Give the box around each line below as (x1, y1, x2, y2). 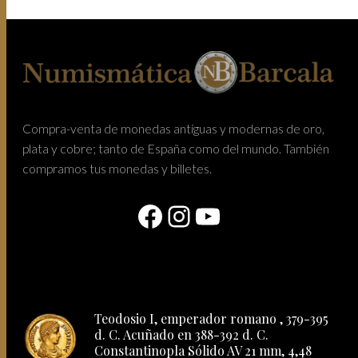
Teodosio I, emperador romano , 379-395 (94, 309, 329, 327)
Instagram (164, 197, 293, 233)
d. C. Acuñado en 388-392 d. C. (94, 325, 269, 343)
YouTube (193, 197, 303, 233)
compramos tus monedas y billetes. (22, 160, 213, 176)
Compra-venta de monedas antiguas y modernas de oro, (22, 120, 325, 136)
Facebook (135, 197, 258, 233)
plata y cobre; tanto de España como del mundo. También (22, 140, 330, 156)
